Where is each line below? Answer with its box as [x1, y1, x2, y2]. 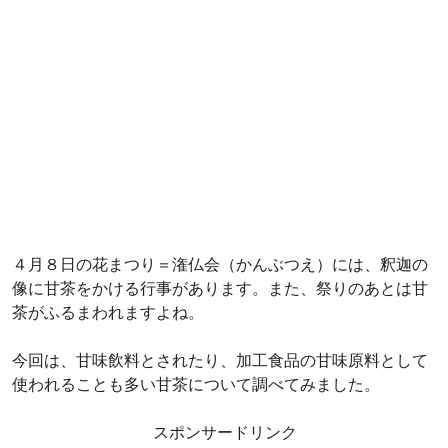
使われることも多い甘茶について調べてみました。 [12, 373, 380, 395]
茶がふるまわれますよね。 [12, 301, 204, 323]
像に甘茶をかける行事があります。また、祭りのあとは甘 [12, 277, 428, 299]
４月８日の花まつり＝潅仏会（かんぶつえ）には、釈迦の [12, 253, 428, 275]
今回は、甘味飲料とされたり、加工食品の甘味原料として [12, 349, 428, 371]
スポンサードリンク [153, 421, 298, 443]
